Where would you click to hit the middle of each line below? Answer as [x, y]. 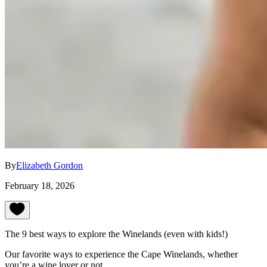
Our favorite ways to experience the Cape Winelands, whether [121, 254]
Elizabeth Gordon [49, 166]
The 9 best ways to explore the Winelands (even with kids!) [116, 234]
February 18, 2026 [40, 186]
